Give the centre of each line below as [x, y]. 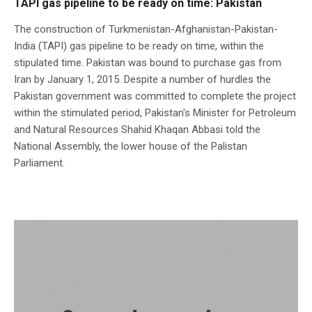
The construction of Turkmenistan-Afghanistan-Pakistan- [146, 29]
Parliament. [39, 163]
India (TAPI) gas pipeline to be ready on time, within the [139, 46]
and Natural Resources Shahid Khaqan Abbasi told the [137, 129]
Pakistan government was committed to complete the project [155, 96]
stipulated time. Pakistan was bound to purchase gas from [148, 62]
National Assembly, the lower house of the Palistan [131, 146]
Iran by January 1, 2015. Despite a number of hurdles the [142, 79]
